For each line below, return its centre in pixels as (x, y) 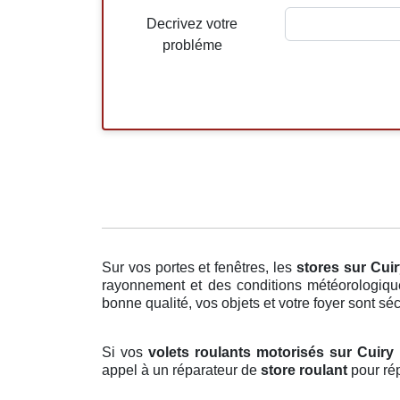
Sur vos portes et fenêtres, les (199, 268)
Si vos (125, 353)
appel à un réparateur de (181, 371)
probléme (192, 46)
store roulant (304, 371)
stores (317, 268)
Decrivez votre (192, 24)
